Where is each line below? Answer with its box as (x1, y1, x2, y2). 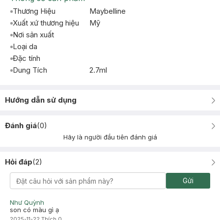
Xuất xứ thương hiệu (13, 18, 79, 27)
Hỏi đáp (5, 157, 32, 166)
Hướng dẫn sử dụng (5, 95, 77, 105)
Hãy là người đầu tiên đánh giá (63, 133, 157, 141)
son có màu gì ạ (10, 206, 59, 214)
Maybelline (89, 6, 126, 16)
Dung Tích (13, 65, 47, 75)
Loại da (13, 42, 37, 51)
